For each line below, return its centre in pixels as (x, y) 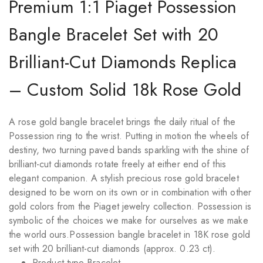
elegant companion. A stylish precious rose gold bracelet (124, 178)
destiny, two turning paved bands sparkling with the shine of (129, 150)
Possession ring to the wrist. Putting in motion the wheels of (129, 136)
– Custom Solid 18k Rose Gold (125, 90)
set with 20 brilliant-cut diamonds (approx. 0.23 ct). (112, 249)
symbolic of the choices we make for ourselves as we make (129, 220)
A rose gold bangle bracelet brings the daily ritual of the (122, 122)
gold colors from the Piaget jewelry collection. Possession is (130, 206)
